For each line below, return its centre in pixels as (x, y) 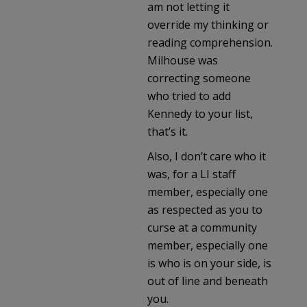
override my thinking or (208, 24)
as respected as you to (205, 209)
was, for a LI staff (192, 174)
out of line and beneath (208, 281)
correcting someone (199, 78)
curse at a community (202, 227)
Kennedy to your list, (200, 113)
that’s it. (168, 131)
